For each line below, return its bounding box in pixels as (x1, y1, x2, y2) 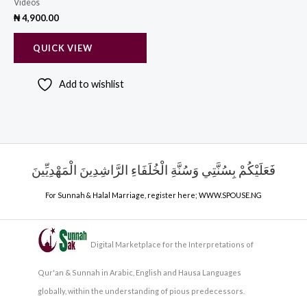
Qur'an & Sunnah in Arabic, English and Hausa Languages (38, 268, 241, 278)
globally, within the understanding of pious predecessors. (38, 286, 245, 296)
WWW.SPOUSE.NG (199, 190, 262, 199)
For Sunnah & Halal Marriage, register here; (45, 190, 199, 199)
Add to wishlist (59, 77, 124, 90)
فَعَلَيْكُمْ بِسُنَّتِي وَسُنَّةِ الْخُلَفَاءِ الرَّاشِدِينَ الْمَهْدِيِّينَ (32, 162, 275, 177)
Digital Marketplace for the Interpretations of (90, 240, 254, 249)
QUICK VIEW (33, 42, 93, 54)
